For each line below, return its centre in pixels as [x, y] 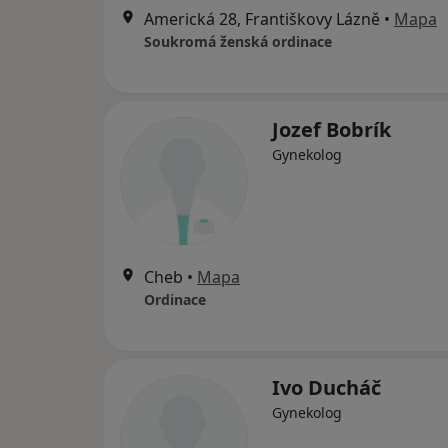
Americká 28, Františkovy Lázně [262, 19]
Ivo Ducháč [326, 387]
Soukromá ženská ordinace [238, 41]
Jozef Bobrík [331, 129]
